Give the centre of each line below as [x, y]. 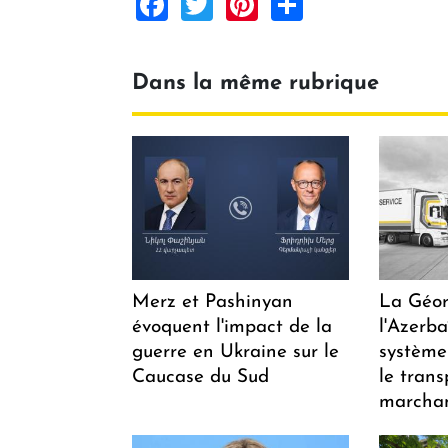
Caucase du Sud [200, 377]
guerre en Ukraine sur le [235, 352]
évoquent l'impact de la [232, 327]
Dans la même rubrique [255, 84]
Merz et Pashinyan [212, 302]
